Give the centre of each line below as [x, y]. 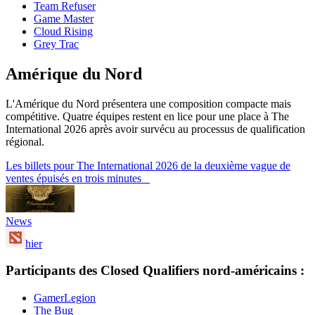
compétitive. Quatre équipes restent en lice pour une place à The [147, 116]
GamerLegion [65, 298]
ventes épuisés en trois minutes [78, 178]
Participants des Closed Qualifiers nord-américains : [155, 271]
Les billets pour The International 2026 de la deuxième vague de [148, 165]
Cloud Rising [63, 31]
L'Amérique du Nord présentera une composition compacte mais [148, 103]
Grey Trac [56, 44]
